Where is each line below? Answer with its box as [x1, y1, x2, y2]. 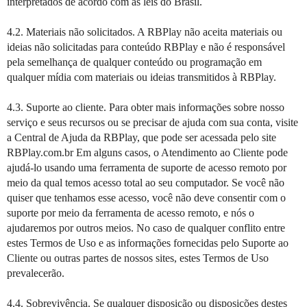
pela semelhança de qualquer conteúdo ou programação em [7, 56, 262, 68]
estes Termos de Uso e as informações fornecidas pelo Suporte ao [7, 237, 288, 249]
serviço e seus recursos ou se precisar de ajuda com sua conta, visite [7, 116, 298, 128]
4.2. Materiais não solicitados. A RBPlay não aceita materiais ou [7, 26, 282, 38]
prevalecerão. [7, 267, 64, 279]
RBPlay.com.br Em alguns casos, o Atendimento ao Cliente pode [7, 147, 288, 158]
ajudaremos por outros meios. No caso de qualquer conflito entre [7, 222, 285, 234]
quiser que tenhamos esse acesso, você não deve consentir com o [7, 192, 286, 204]
